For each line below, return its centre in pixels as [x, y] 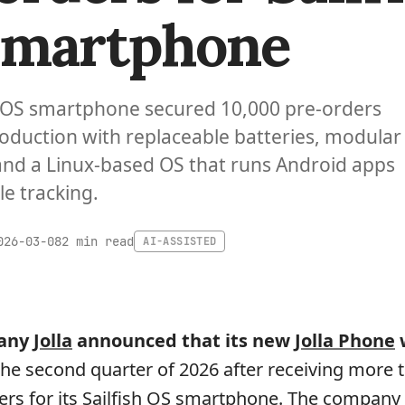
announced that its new [184, 340]
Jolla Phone [345, 340]
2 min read [98, 241]
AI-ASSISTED [180, 241]
